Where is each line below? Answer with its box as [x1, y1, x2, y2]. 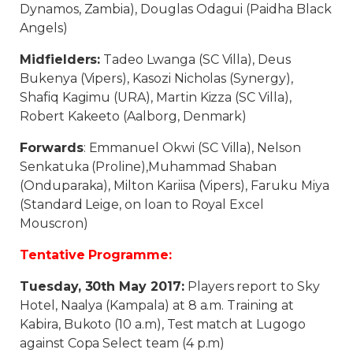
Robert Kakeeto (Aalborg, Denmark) [20, 108, 247, 124]
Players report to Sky [184, 278, 320, 294]
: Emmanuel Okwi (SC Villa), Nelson [83, 139, 301, 155]
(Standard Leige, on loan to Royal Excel [20, 196, 265, 212]
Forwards [20, 139, 84, 155]
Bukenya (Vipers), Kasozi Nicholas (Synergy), [20, 70, 293, 86]
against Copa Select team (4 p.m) [20, 335, 225, 351]
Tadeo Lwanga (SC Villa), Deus [100, 51, 291, 67]
